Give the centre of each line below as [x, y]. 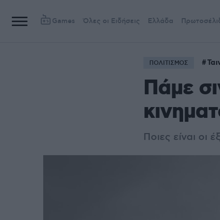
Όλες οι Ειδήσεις [111, 21]
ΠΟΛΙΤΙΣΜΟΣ [169, 63]
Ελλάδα [161, 21]
